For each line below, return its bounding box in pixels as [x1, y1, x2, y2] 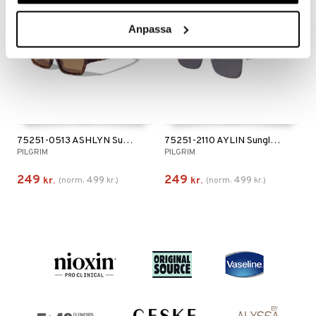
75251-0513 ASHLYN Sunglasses [123, 135, 133, 147]
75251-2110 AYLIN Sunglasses [270, 135, 280, 147]
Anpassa [128, 23, 172, 35]
